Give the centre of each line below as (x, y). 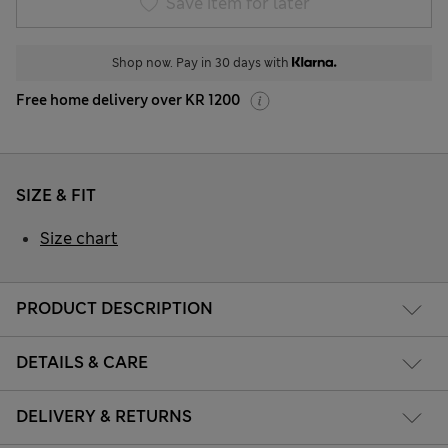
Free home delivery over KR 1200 (128, 100)
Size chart (79, 239)
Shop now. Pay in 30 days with (202, 63)
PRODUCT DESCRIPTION (114, 308)
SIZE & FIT (56, 196)
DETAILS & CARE (82, 362)
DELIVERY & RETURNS (104, 416)
